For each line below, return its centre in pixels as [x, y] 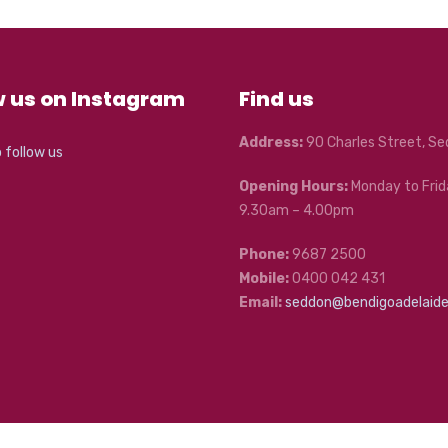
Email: [260, 302]
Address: [271, 142]
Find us [276, 98]
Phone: [264, 254]
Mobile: [264, 278]
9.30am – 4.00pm [296, 210]
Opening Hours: [293, 186]
